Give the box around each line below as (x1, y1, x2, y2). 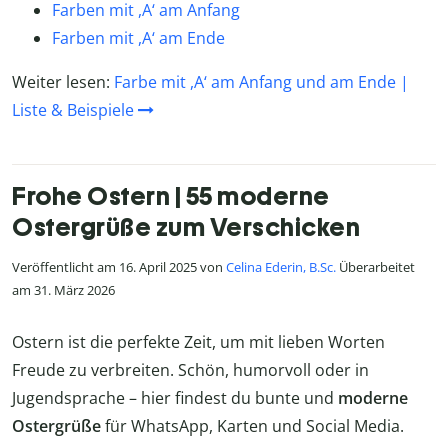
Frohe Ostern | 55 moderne (12, 181, 330, 212)
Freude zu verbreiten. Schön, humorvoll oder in (12, 358, 369, 381)
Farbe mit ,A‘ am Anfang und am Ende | (114, 71, 409, 94)
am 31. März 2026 (12, 281, 115, 300)
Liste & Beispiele (12, 99, 134, 122)
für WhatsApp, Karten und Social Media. (101, 414, 404, 437)
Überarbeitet (336, 258, 415, 277)
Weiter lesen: (12, 71, 114, 94)
